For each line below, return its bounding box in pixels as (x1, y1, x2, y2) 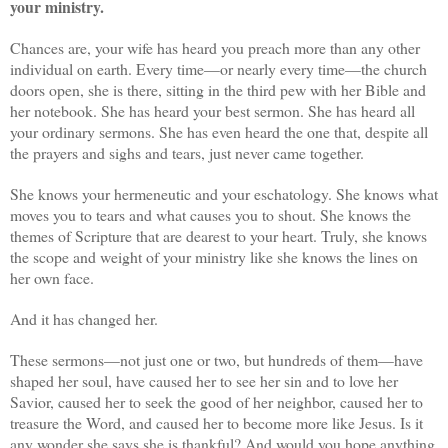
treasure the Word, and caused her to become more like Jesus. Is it (10, 412, 423, 434)
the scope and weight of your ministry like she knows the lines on (10, 246, 418, 268)
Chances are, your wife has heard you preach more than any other (10, 37, 420, 59)
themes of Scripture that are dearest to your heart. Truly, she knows (10, 225, 427, 247)
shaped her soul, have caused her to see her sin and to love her (10, 370, 398, 392)
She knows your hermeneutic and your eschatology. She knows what (10, 183, 438, 205)
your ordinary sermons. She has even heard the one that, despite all (10, 121, 428, 143)
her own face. (10, 267, 94, 289)
